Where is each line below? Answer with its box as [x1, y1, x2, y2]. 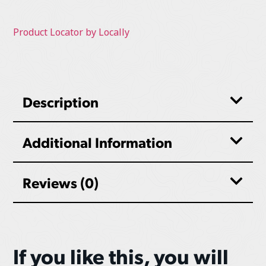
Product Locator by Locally [13, 26, 130, 40]
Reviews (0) [23, 173, 99, 192]
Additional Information [23, 132, 173, 152]
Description [23, 92, 99, 112]
